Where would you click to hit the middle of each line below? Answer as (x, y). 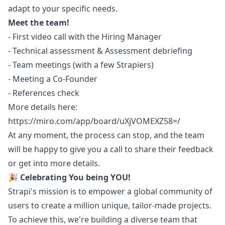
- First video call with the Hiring (68, 37)
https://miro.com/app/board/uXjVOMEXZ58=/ (94, 121)
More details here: (43, 107)
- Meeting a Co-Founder (53, 79)
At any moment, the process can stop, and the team (106, 135)
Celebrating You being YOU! (75, 177)
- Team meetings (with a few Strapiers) (81, 65)
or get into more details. (54, 163)
